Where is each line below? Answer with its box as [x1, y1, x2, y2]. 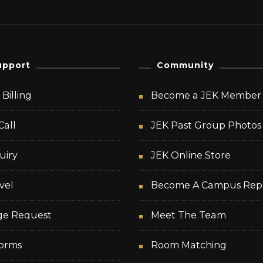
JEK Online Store [151, 149, 231, 161]
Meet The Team [151, 209, 227, 221]
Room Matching [151, 239, 227, 251]
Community [157, 59, 214, 70]
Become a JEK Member [151, 89, 262, 101]
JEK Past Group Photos [151, 119, 262, 131]
